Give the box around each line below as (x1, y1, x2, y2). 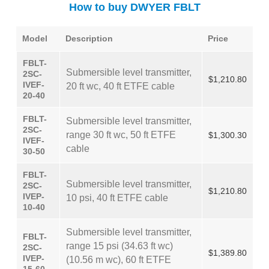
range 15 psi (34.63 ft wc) (66, 241, 173, 251)
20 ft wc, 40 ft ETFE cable (66, 81, 175, 91)
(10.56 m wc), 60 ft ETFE (66, 255, 171, 265)
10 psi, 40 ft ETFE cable (66, 193, 168, 203)
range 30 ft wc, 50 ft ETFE (66, 130, 176, 140)
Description (65, 34, 113, 43)
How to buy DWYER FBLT (68, 1, 201, 13)
